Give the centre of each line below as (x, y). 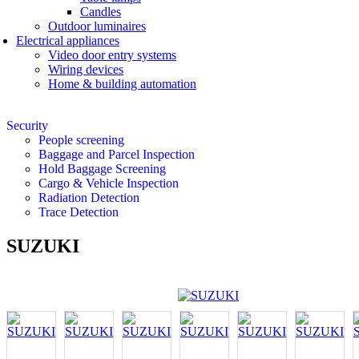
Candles (101, 11)
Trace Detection (79, 212)
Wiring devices (86, 69)
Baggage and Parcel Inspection (117, 154)
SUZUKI (43, 246)
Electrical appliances (68, 40)
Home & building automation (122, 83)
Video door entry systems (112, 54)
